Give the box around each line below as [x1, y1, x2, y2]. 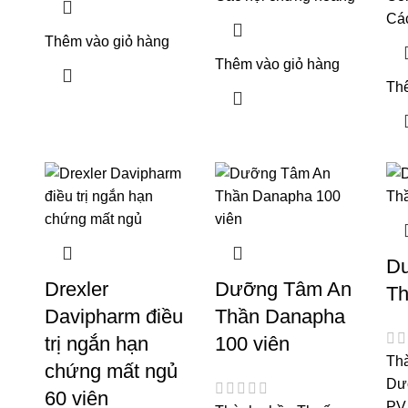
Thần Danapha [215, 304, 346, 328]
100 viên [215, 331, 291, 355]
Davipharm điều [44, 304, 183, 328]
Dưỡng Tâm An [215, 277, 352, 301]
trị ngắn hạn [44, 331, 148, 355]
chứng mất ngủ [44, 359, 178, 382]
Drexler [44, 277, 108, 301]
